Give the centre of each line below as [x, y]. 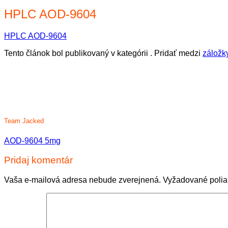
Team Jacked [24, 121]
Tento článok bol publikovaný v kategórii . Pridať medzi [103, 53]
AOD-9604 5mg [32, 140]
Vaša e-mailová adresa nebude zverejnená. [82, 180]
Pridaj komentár [38, 160]
